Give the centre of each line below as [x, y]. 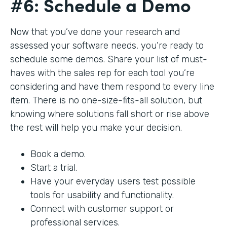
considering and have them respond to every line [112, 87]
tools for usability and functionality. [102, 195]
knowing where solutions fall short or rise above [110, 114]
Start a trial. [55, 168]
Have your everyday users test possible [113, 182]
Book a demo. [59, 154]
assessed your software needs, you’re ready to [107, 46]
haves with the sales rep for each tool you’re [102, 73]
